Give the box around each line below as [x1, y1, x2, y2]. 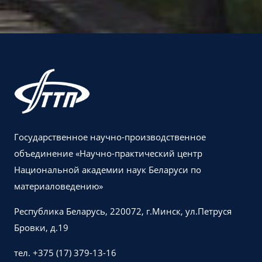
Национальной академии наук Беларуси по [14, 164, 201, 175]
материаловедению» [14, 180, 103, 192]
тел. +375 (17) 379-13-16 [14, 247, 116, 258]
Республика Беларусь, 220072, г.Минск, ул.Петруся [14, 205, 232, 217]
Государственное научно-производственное [14, 131, 206, 143]
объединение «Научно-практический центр [14, 147, 202, 159]
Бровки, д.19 [14, 222, 68, 233]
